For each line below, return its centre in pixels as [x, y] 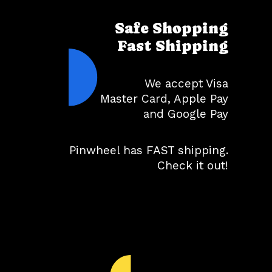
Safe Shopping [172, 28]
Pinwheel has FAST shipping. [149, 150]
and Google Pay [186, 114]
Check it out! [193, 165]
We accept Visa [186, 83]
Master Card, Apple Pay [164, 99]
